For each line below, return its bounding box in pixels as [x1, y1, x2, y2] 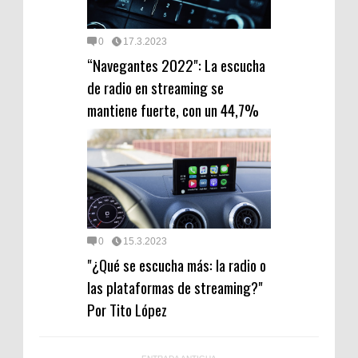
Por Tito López [87, 297, 167, 320]
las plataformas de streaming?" [87, 275, 263, 298]
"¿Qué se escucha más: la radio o [87, 253, 266, 276]
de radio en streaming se [87, 76, 224, 99]
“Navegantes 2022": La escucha [87, 54, 265, 77]
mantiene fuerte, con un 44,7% [87, 98, 259, 121]
